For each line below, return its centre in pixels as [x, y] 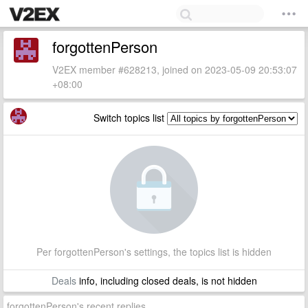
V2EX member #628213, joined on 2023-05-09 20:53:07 [175, 69]
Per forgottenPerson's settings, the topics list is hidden [154, 252]
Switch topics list [130, 118]
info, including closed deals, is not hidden [166, 280]
